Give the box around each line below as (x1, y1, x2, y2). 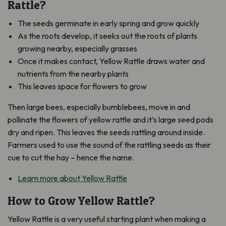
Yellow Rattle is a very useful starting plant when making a (8, 213, 206, 224)
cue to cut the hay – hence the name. (8, 152, 134, 162)
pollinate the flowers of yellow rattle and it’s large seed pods (8, 114, 213, 125)
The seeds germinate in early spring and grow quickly (18, 18, 199, 28)
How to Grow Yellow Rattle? (8, 193, 155, 208)
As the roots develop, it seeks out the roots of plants (18, 30, 197, 41)
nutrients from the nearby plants (18, 68, 129, 79)
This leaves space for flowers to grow (18, 81, 147, 91)
